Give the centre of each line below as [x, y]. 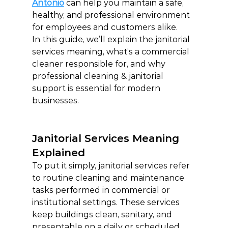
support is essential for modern [97, 88]
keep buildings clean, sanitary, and [103, 215]
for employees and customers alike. [105, 27]
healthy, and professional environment [112, 15]
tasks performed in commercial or [102, 190]
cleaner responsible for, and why [99, 64]
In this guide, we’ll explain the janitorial [112, 39]
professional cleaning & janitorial [98, 76]
